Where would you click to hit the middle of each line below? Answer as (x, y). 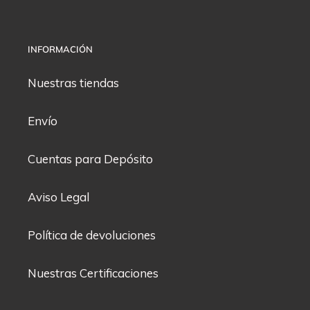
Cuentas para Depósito (90, 158)
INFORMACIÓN (60, 49)
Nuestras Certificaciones (93, 273)
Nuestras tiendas (73, 82)
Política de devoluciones (92, 235)
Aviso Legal (58, 197)
